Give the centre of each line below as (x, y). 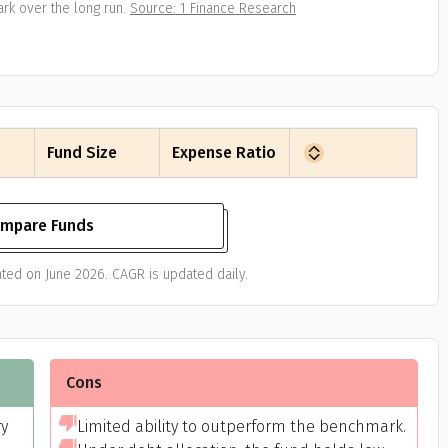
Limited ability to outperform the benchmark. (241, 426)
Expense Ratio (224, 152)
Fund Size (82, 152)
